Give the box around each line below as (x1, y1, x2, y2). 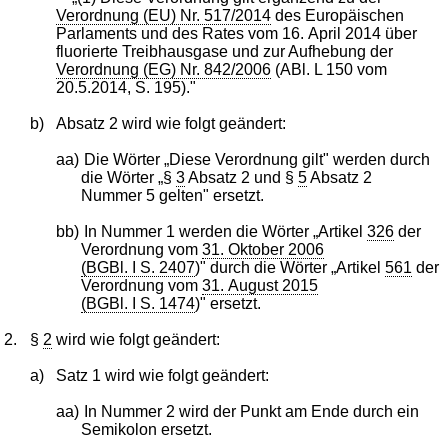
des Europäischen (270, 6, 404, 24)
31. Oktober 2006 (202, 240, 325, 258)
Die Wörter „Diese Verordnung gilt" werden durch (83, 150, 430, 168)
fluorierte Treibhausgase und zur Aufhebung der (55, 42, 393, 60)
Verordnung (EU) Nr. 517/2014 (55, 6, 271, 24)
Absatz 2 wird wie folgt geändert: (55, 114, 286, 132)
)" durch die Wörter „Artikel (195, 258, 386, 276)
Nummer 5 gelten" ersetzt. (81, 186, 265, 204)
